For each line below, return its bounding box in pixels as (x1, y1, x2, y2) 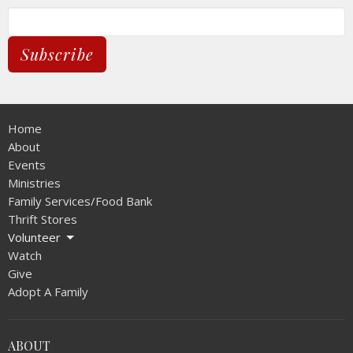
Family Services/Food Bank (8, 193, 152, 210)
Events (8, 157, 46, 173)
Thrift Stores (8, 211, 77, 228)
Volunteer (8, 229, 61, 246)
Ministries (8, 175, 61, 191)
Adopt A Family (8, 284, 88, 300)
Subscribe (20, 43, 94, 65)
